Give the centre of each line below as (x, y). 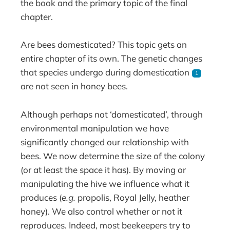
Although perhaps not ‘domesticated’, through (112, 114)
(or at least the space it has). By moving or (103, 169)
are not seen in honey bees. (74, 86)
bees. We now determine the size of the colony (113, 156)
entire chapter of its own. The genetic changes (112, 59)
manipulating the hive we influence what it (105, 183)
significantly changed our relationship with (105, 142)
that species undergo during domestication (106, 72)
